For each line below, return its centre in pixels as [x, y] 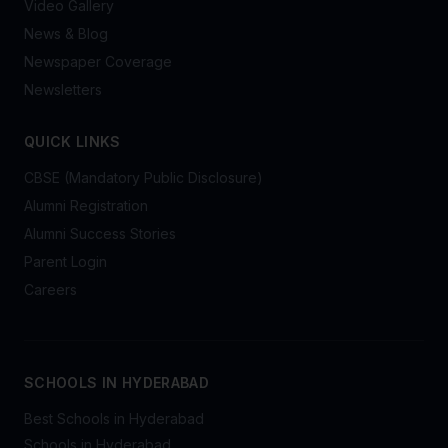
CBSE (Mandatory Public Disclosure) [143, 177]
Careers [50, 289]
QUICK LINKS [72, 141]
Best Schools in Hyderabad [114, 418]
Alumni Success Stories [100, 233]
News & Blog [66, 33]
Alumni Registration [86, 205]
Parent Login [65, 261]
